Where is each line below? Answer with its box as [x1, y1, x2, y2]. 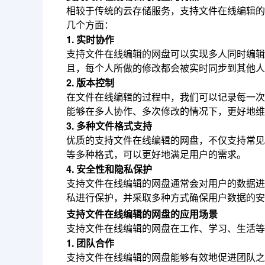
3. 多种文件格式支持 [66, 119, 152, 133]
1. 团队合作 [66, 236, 114, 250]
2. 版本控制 [66, 76, 114, 90]
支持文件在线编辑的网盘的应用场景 [66, 207, 218, 221]
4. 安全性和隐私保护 [66, 162, 152, 176]
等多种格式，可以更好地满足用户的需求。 [66, 147, 246, 161]
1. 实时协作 [66, 33, 114, 47]
